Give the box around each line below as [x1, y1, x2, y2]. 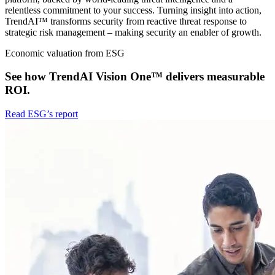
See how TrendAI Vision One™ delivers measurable [5, 70, 265, 83]
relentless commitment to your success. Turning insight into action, [5, 4, 261, 15]
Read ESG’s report [5, 109, 78, 120]
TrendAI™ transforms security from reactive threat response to [5, 15, 247, 26]
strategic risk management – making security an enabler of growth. [5, 26, 261, 37]
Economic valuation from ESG [5, 47, 125, 58]
